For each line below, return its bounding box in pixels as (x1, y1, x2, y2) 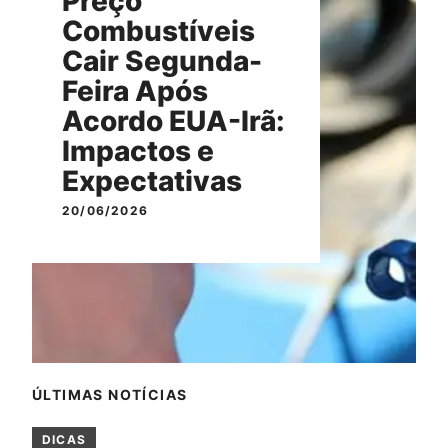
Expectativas (62, 164, 242, 199)
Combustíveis (62, 14, 255, 49)
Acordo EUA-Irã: (62, 104, 285, 139)
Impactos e (62, 134, 214, 169)
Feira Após (62, 74, 208, 109)
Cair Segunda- (62, 44, 262, 79)
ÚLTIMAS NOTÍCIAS (32, 386, 188, 404)
